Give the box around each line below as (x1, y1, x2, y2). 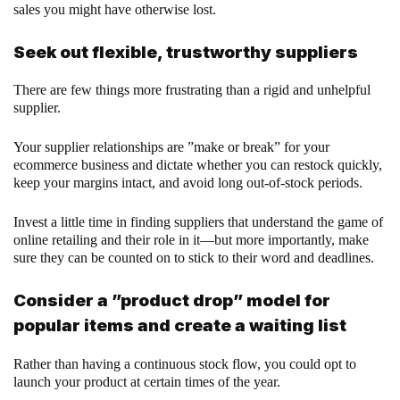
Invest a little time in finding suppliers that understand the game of (13, 214, 383, 230)
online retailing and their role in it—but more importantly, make (13, 232, 369, 248)
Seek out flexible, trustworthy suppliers (13, 41, 358, 62)
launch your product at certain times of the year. (13, 374, 284, 390)
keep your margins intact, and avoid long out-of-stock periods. (13, 175, 366, 191)
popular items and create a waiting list (13, 315, 346, 337)
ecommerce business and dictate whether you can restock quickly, (13, 157, 382, 173)
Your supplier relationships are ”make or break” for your (13, 139, 329, 155)
